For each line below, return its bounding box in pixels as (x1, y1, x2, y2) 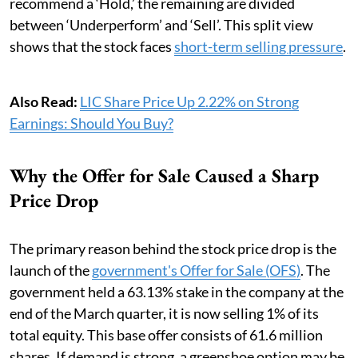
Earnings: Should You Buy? (10, 114, 173, 133)
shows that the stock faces (10, 38, 174, 56)
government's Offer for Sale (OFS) (92, 261, 300, 280)
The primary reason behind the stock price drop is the (10, 240, 336, 258)
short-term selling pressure (174, 38, 343, 56)
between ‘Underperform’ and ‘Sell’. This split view (10, 16, 313, 34)
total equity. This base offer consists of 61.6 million (10, 326, 323, 344)
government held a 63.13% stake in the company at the (10, 283, 344, 301)
